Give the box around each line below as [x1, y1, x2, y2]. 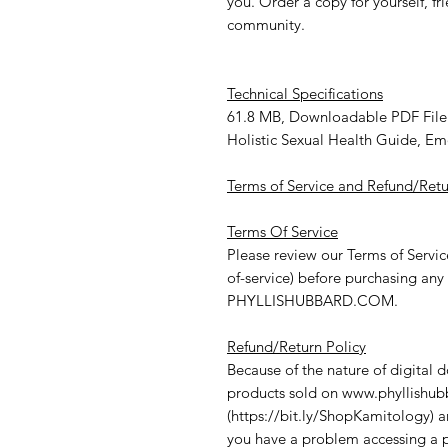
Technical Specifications [227, 83, 383, 103]
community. [227, 14, 305, 34]
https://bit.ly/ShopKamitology [231, 405, 430, 425]
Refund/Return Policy [227, 336, 366, 356]
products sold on [227, 382, 342, 402]
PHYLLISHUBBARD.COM [227, 290, 394, 310]
